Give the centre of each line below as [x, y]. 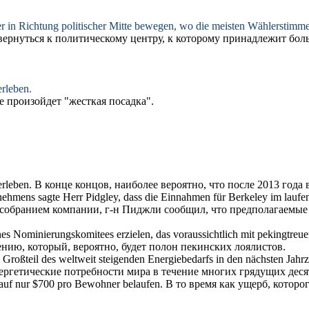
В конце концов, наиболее [98, 185]
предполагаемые [269, 210]
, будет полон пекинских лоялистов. [201, 247]
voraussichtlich [206, 235]
